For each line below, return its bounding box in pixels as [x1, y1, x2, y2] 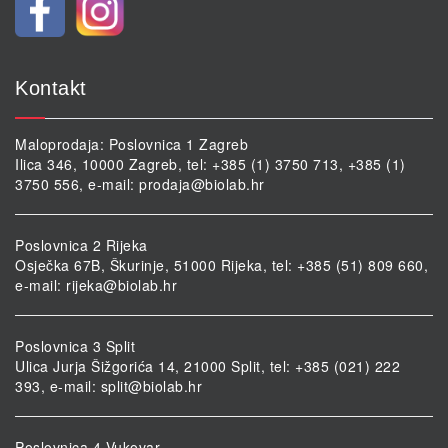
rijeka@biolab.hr [66, 274, 177, 295]
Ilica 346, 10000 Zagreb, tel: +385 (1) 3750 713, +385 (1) [15, 153, 406, 174]
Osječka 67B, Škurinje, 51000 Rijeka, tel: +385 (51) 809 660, [15, 254, 428, 275]
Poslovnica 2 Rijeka [15, 234, 148, 255]
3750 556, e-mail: [15, 173, 139, 194]
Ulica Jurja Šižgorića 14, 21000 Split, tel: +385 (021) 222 [15, 355, 400, 376]
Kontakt [15, 76, 87, 99]
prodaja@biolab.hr [139, 173, 265, 194]
